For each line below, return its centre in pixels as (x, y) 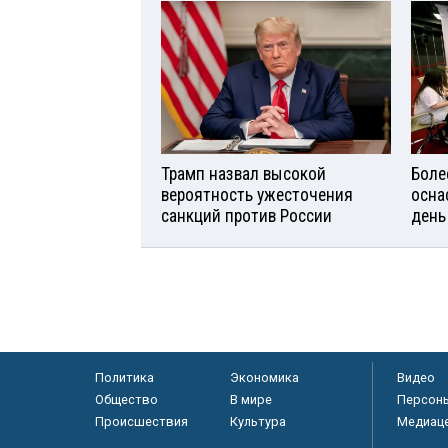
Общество (126, 399)
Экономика (264, 377)
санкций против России (246, 215)
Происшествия (141, 421)
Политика (124, 377)
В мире (250, 399)
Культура (257, 421)
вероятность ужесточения (257, 194)
